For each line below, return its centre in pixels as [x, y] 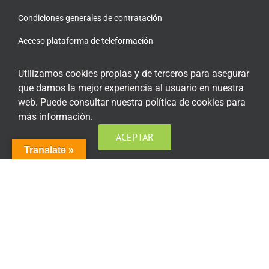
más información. [56, 117]
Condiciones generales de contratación [90, 18]
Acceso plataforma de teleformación [85, 41]
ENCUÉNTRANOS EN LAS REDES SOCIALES [110, 108]
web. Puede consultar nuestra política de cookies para [132, 102]
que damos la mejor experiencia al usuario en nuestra [131, 88]
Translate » [49, 150]
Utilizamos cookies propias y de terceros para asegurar [134, 74]
